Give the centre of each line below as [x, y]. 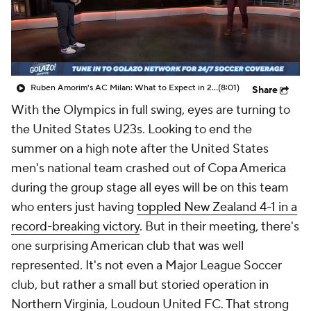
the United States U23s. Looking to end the [132, 129]
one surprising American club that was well [127, 246]
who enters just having [74, 207]
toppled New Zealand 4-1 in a [217, 207]
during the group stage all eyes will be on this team [150, 188]
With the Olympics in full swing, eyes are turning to [151, 110]
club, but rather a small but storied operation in [140, 285]
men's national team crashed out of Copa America [149, 168]
